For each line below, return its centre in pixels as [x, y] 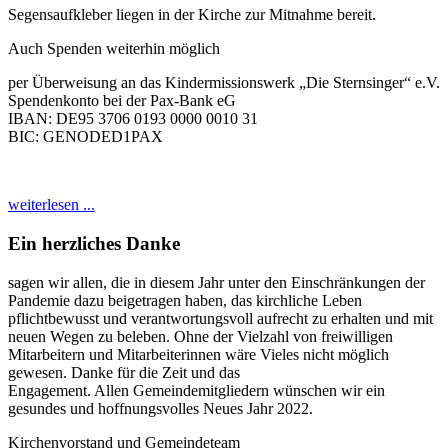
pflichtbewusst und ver [79, 318]
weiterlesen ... [51, 205]
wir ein [363, 390]
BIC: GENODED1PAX [85, 137]
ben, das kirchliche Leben [281, 300]
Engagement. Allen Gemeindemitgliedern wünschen [172, 390]
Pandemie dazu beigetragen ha [104, 300]
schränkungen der [369, 282]
